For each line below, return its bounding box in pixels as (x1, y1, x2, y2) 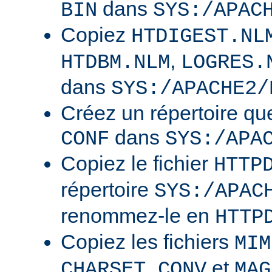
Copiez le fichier (61, 152, 214, 175)
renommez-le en (61, 204, 215, 228)
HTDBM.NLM (61, 51, 170, 75)
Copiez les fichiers (61, 230, 234, 254)
